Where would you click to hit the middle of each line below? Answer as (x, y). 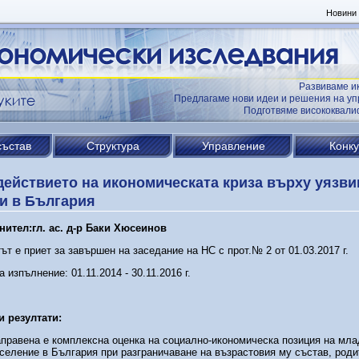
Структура (113, 146)
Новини (341, 13)
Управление (233, 146)
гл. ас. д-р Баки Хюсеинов (99, 228)
